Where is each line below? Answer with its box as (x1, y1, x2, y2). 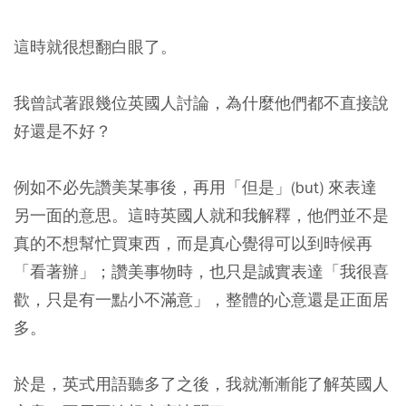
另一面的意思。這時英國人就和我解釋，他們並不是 (14, 205, 389, 226)
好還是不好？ (14, 121, 111, 141)
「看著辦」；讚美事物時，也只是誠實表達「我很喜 (14, 261, 389, 282)
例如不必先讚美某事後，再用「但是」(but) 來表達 (14, 177, 377, 198)
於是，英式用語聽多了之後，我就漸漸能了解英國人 (14, 373, 389, 394)
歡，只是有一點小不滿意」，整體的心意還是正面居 (14, 289, 389, 310)
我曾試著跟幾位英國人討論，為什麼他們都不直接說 (14, 92, 389, 113)
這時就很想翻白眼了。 (14, 36, 177, 57)
